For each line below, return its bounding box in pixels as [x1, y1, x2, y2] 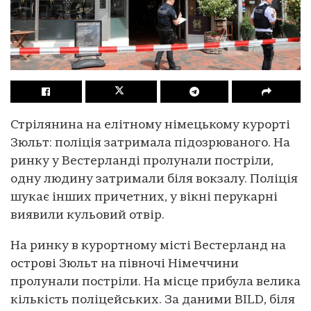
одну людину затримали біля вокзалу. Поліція [10, 172, 298, 186]
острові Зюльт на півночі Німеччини [10, 257, 239, 271]
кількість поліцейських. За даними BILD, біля [10, 293, 295, 307]
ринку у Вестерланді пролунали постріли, [10, 154, 274, 168]
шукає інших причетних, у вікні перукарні [10, 190, 278, 204]
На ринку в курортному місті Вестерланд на [10, 239, 286, 253]
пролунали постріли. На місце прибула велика [10, 275, 301, 289]
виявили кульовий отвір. [10, 208, 165, 222]
